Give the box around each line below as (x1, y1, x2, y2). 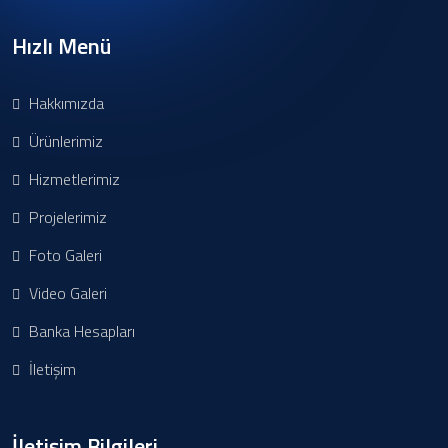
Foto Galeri (25, 243, 102, 267)
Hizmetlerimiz (25, 167, 120, 191)
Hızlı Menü (12, 29, 111, 63)
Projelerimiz (25, 205, 107, 229)
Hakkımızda (25, 91, 104, 115)
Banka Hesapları (25, 319, 135, 343)
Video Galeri (25, 281, 107, 305)
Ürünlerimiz (25, 129, 103, 153)
